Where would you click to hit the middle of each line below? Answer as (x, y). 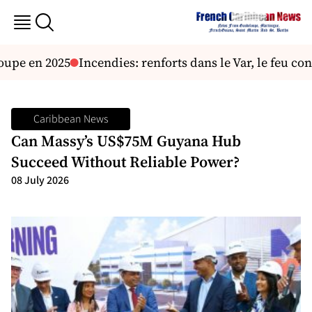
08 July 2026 (40, 180)
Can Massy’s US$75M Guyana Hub (126, 141)
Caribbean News (71, 119)
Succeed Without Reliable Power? (127, 162)
